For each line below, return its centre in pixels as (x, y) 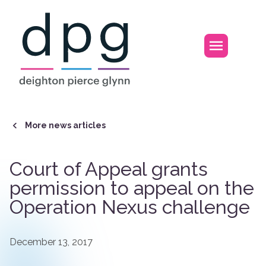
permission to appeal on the (132, 188)
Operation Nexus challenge (130, 207)
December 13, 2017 (51, 242)
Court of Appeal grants (109, 169)
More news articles (65, 125)
